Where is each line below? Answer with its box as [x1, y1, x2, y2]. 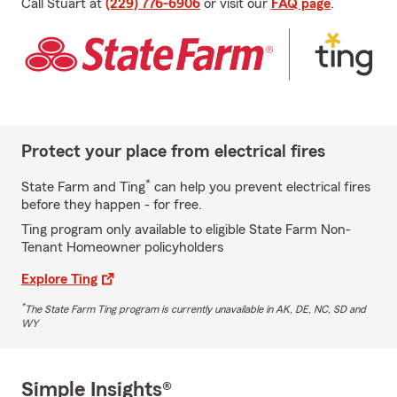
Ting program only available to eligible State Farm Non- [21, 222, 351, 237]
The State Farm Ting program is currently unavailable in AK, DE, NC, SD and [25, 303, 366, 315]
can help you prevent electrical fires [151, 179, 370, 194]
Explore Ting [21, 271, 97, 286]
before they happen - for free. [21, 197, 202, 212]
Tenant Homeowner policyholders [21, 239, 223, 254]
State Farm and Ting [21, 179, 145, 194]
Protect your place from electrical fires [21, 142, 325, 160]
